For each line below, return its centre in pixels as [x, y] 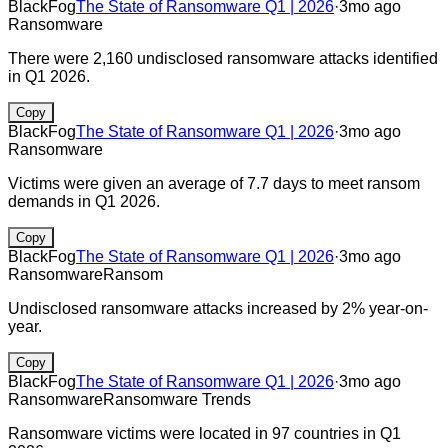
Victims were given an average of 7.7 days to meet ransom [214, 183]
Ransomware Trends [177, 399]
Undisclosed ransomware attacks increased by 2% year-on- [218, 308]
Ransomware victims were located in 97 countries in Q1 [204, 433]
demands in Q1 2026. [84, 201]
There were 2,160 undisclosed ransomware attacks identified [223, 58]
